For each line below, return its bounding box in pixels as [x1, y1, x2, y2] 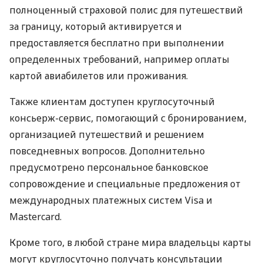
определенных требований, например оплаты [9, 53, 230, 66]
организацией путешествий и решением [9, 128, 204, 141]
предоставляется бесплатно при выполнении [9, 36, 224, 50]
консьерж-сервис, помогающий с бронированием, [9, 112, 247, 125]
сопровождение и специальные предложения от [9, 177, 241, 191]
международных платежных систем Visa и [9, 194, 213, 207]
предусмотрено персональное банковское [9, 161, 208, 174]
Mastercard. [9, 210, 62, 224]
